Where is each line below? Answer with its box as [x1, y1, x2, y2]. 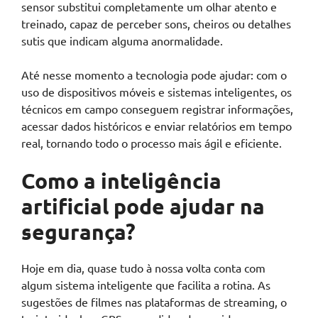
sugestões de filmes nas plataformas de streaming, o [21, 295, 287, 309]
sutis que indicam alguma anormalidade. [21, 33, 226, 48]
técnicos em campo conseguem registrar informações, [21, 102, 293, 116]
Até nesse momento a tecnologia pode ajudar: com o [21, 67, 287, 82]
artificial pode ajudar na [21, 193, 265, 220]
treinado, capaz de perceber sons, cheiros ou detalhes [21, 16, 291, 31]
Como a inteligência [21, 168, 221, 194]
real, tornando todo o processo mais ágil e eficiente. [21, 136, 282, 150]
